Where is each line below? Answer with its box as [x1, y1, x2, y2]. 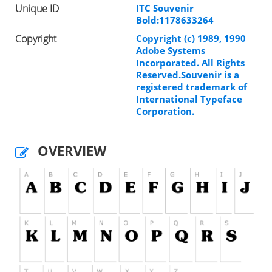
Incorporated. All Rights [136, 56, 245, 69]
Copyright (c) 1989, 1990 [136, 32, 246, 44]
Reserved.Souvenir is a [136, 68, 239, 81]
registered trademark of [136, 80, 247, 93]
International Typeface [136, 92, 242, 105]
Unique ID [15, 1, 59, 15]
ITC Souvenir [136, 1, 194, 14]
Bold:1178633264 [136, 13, 214, 26]
